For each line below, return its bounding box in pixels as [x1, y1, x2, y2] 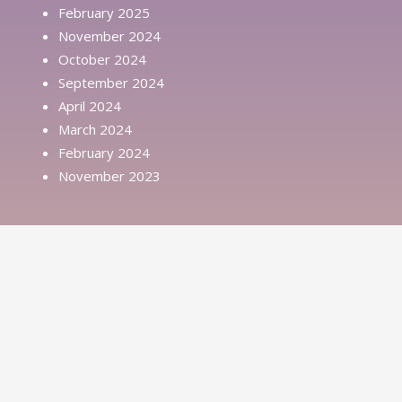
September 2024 [58, 73, 164, 92]
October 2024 [58, 49, 146, 68]
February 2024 [58, 143, 150, 162]
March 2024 [58, 119, 132, 138]
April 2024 [58, 96, 121, 115]
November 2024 [58, 26, 161, 45]
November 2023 [58, 166, 161, 185]
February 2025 [58, 3, 150, 22]
